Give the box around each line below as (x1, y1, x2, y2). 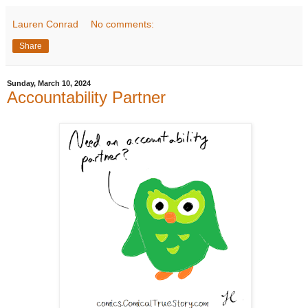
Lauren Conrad (12, 18, 78, 30)
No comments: (91, 18, 155, 30)
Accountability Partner (7, 87, 166, 107)
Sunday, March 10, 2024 (7, 79, 91, 88)
